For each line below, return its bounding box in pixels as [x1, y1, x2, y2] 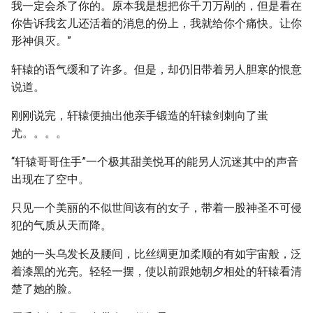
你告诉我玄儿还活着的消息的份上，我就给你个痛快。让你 [11, 17, 302, 30]
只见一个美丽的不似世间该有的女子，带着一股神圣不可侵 [11, 201, 302, 214]
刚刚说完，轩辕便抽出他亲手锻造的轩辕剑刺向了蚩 [11, 109, 268, 122]
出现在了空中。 [11, 173, 89, 186]
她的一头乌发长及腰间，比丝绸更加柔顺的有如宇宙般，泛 [11, 247, 302, 261]
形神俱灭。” [11, 34, 71, 48]
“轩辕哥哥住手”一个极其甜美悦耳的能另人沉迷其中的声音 [11, 155, 298, 168]
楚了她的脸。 [11, 282, 78, 296]
